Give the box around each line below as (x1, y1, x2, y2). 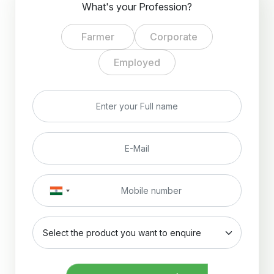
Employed (114, 56, 160, 69)
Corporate (150, 31, 198, 43)
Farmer (81, 31, 114, 43)
